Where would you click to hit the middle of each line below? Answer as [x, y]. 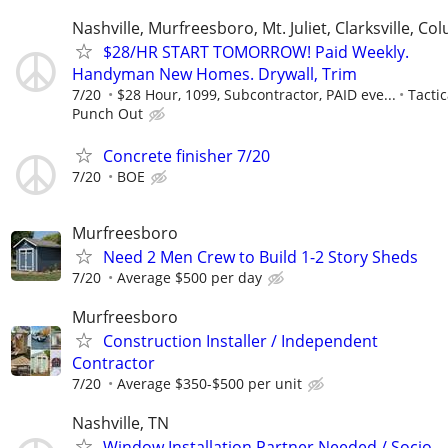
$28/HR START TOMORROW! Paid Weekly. [256, 52]
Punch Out [107, 114]
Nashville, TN [120, 423]
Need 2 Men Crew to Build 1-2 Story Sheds [260, 256]
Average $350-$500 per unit [209, 383]
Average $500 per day [189, 277]
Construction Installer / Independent [240, 340]
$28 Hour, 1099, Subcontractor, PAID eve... [256, 95]
